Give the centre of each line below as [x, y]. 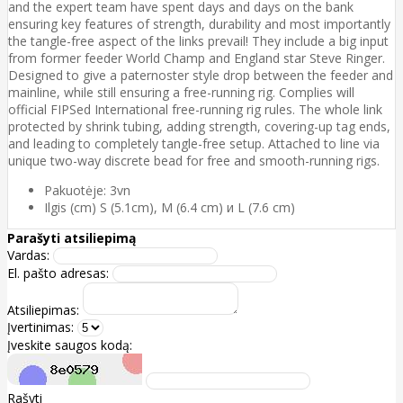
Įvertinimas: [40, 327]
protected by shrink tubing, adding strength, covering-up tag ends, [199, 126]
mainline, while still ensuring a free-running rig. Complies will [181, 92]
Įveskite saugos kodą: [70, 345]
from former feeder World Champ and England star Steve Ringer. [197, 58]
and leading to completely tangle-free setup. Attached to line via [194, 143]
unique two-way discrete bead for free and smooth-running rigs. [194, 160]
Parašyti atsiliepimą [72, 237]
